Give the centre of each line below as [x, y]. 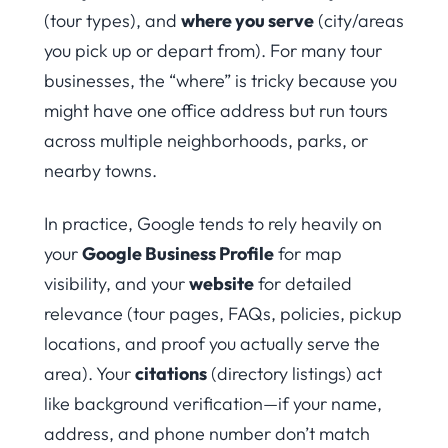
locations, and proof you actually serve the [212, 343]
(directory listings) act [294, 373]
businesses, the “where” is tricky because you [220, 81]
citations [171, 373]
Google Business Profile [178, 253]
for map [308, 253]
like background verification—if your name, [213, 403]
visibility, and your [116, 283]
